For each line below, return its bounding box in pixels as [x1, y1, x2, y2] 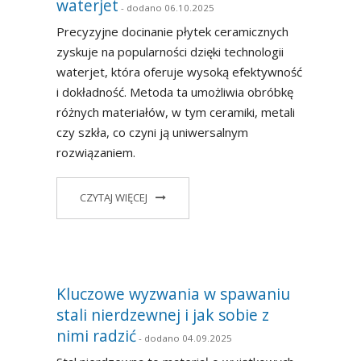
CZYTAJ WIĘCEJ [80, 189, 147, 205]
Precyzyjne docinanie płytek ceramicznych [56, 23, 288, 40]
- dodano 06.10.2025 [118, 2, 214, 15]
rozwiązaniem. [56, 144, 135, 161]
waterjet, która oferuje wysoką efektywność [56, 64, 302, 81]
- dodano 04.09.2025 [136, 331, 232, 344]
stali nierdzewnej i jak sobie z [56, 303, 269, 326]
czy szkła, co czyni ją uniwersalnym [56, 124, 248, 141]
